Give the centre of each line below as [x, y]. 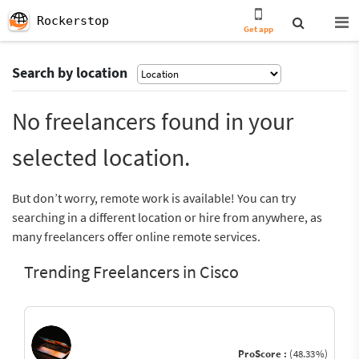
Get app [259, 29]
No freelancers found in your [153, 121]
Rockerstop [73, 21]
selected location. [101, 157]
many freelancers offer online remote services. [136, 236]
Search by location [70, 73]
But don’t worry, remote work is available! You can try [154, 198]
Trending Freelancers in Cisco [131, 272]
